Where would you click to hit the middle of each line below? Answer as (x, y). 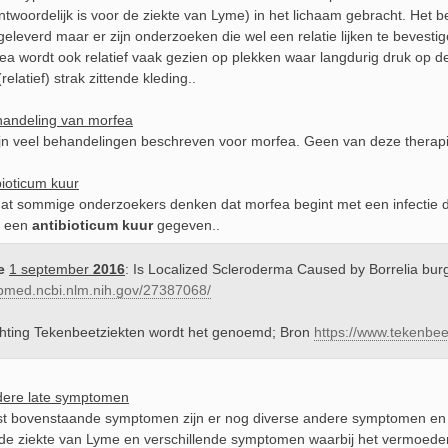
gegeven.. (186, 225)
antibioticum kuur (92, 225)
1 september (51, 269)
